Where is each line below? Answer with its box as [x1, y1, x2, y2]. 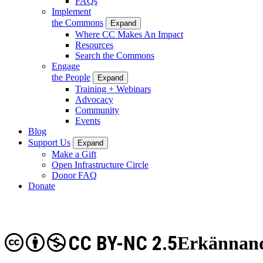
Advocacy [75, 94, 113, 104]
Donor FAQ [52, 170, 97, 180]
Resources [75, 39, 113, 50]
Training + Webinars [75, 83, 151, 94]
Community [75, 104, 119, 115]
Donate [28, 180, 55, 191]
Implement [52, 6, 91, 16]
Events [75, 115, 100, 126]
